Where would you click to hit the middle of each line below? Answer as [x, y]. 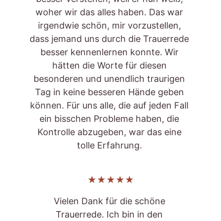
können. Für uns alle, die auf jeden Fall [110, 105]
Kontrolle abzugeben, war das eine [110, 132]
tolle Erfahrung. [110, 145]
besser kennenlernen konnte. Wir [110, 52]
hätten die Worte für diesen [110, 65]
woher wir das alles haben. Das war [110, 12]
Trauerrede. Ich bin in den [110, 214]
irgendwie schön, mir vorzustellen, [110, 25]
